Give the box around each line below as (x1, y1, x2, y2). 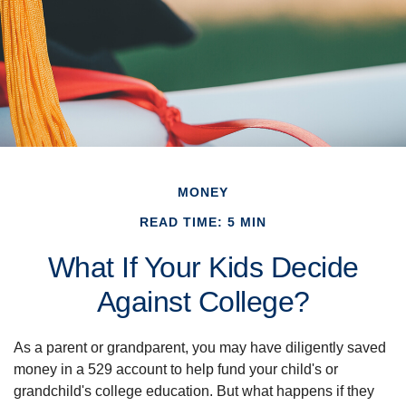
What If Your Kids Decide (47, 251, 359, 285)
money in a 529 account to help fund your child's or (14, 362, 338, 378)
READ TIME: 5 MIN (140, 215, 266, 230)
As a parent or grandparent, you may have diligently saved (14, 340, 386, 356)
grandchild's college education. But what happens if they (14, 383, 374, 400)
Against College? (96, 285, 310, 319)
